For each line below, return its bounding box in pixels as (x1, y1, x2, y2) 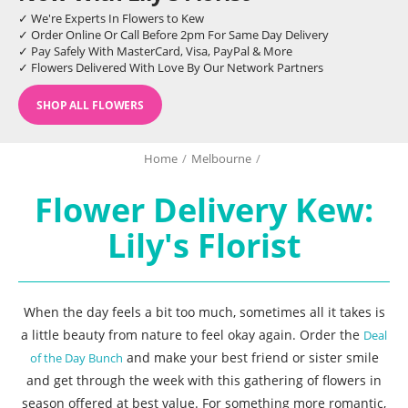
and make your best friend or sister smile (122, 349, 379, 366)
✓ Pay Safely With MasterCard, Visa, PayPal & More (18, 43, 292, 59)
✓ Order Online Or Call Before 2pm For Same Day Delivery (18, 26, 329, 43)
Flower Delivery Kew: (35, 188, 373, 232)
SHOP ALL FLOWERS (36, 97, 145, 113)
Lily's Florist (107, 223, 301, 268)
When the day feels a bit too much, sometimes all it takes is (23, 303, 385, 321)
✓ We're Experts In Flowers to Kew (18, 10, 204, 26)
